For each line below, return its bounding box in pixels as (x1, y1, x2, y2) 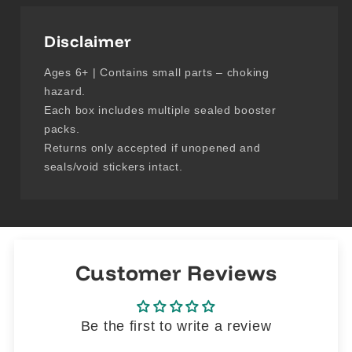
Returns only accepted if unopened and (44, 141, 261, 154)
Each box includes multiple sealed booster (44, 103, 277, 116)
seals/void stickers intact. (44, 159, 183, 173)
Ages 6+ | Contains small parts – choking (44, 65, 269, 79)
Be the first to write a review (80, 317, 272, 334)
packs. (44, 122, 80, 135)
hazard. (44, 84, 86, 97)
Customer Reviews (75, 258, 277, 286)
